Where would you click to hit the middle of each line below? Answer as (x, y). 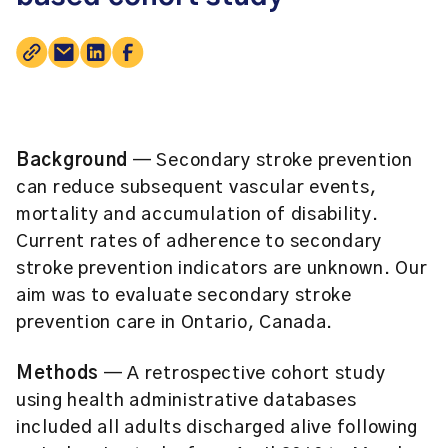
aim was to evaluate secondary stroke (184, 296)
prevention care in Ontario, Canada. (175, 323)
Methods (58, 374)
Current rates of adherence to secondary (199, 242)
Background (72, 161)
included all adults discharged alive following (217, 428)
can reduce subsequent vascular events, (196, 188)
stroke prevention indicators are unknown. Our (222, 269)
